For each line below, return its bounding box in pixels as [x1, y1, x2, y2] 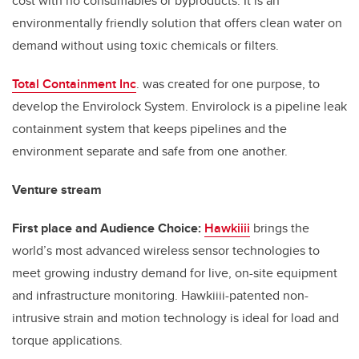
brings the [250, 218, 309, 237]
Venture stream [12, 179, 102, 199]
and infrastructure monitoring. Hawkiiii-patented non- [12, 285, 309, 305]
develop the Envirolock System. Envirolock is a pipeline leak [12, 96, 347, 115]
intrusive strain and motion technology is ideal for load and [12, 308, 339, 327]
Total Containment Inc [12, 74, 136, 93]
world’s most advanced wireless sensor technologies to [12, 240, 320, 260]
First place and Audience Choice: [12, 218, 201, 237]
